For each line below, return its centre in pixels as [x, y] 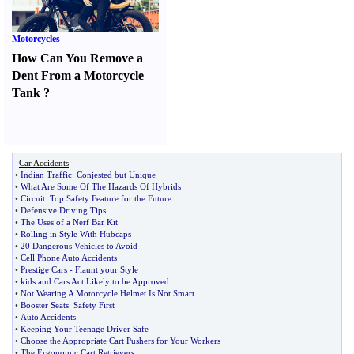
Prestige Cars [44, 269]
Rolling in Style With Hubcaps [76, 234]
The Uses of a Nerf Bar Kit [69, 222]
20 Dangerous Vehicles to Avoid [79, 246]
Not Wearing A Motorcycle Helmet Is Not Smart [107, 293]
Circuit [33, 198]
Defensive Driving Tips [63, 210]
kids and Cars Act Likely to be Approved [95, 281]
